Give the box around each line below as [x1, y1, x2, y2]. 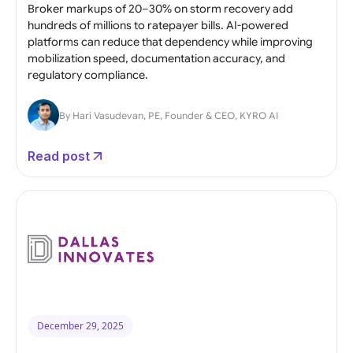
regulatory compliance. [28, 67, 148, 82]
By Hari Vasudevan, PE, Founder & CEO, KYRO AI [59, 110, 278, 122]
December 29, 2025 [37, 318, 124, 333]
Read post [28, 147, 90, 164]
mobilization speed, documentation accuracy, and [28, 50, 285, 65]
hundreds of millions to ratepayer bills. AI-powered [28, 17, 288, 32]
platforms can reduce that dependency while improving [28, 34, 313, 49]
